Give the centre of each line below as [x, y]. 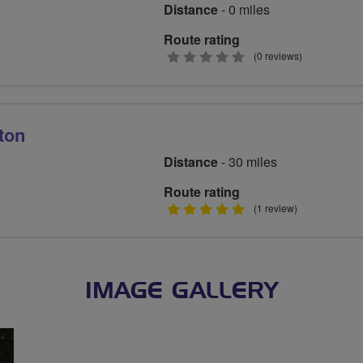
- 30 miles [248, 161]
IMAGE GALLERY [181, 291]
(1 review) [275, 207]
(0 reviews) [278, 56]
